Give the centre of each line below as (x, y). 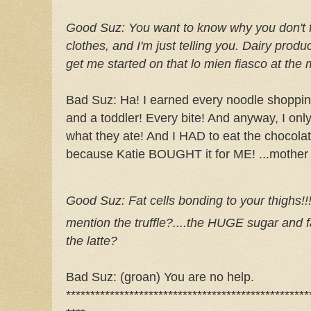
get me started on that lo (135, 64)
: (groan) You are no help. (184, 277)
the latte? (92, 241)
